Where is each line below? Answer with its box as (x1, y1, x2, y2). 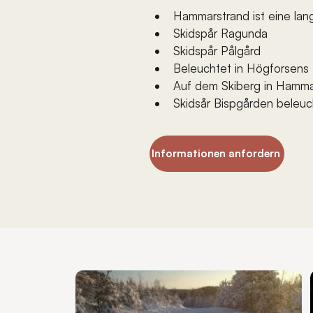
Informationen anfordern (151, 147, 280, 160)
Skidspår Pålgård (173, 43, 261, 58)
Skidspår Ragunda (173, 26, 268, 41)
